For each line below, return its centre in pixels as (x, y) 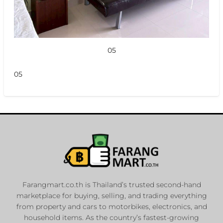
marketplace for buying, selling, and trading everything (111, 195)
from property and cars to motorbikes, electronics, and (111, 206)
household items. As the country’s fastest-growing (111, 217)
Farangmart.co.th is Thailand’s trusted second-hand (111, 184)
